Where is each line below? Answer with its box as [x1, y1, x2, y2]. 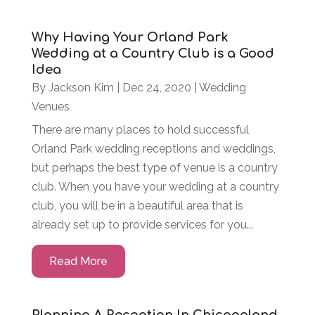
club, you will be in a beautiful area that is [31, 199, 243, 213]
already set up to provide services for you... [31, 218, 253, 232]
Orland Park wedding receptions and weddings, [31, 142, 276, 156]
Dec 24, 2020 [122, 81, 191, 95]
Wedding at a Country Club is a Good [31, 46, 274, 61]
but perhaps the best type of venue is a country [31, 161, 278, 175]
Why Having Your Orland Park [31, 30, 229, 45]
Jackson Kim [48, 81, 114, 95]
